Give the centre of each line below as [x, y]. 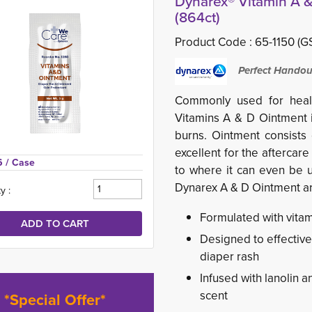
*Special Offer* [55, 300]
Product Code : [214, 42]
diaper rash [229, 256]
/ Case [20, 162]
